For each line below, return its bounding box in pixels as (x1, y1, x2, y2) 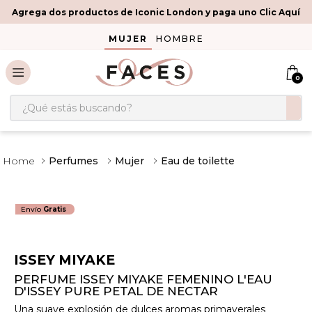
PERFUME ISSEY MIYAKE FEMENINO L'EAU (14, 272, 272, 287)
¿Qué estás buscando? (9, 93, 134, 107)
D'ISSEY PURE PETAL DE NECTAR (14, 284, 218, 299)
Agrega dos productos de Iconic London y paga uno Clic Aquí (12, 6, 300, 17)
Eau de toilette (161, 155, 235, 167)
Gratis (43, 205, 67, 214)
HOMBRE (155, 33, 204, 44)
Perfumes (49, 155, 98, 167)
